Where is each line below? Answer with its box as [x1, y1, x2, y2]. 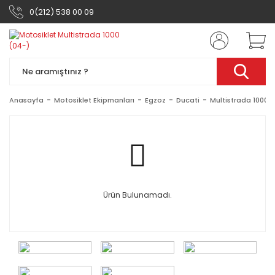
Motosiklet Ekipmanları [54, 95, 134, 105]
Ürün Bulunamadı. [103, 190, 172, 200]
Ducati [176, 95, 199, 105]
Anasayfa [9, 95, 44, 105]
